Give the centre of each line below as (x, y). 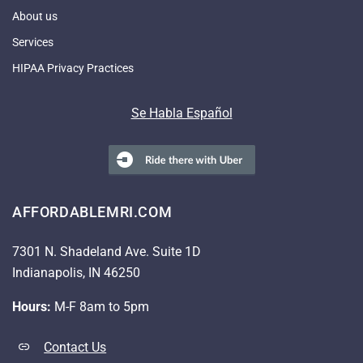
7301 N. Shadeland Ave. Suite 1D (107, 252)
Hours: (32, 307)
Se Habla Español (181, 113)
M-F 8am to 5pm (100, 307)
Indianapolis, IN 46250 (76, 273)
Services (33, 43)
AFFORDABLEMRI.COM (92, 212)
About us (35, 17)
